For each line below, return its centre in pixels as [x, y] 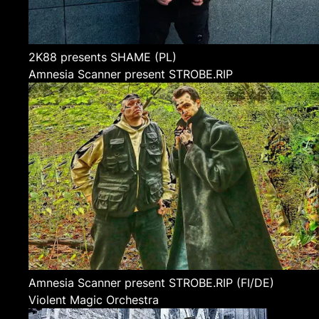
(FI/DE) [255, 283]
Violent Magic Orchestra [94, 300]
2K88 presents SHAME [90, 57]
